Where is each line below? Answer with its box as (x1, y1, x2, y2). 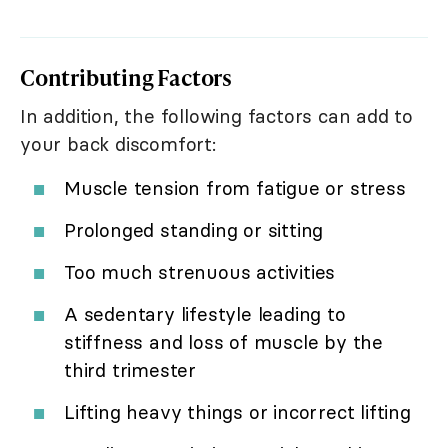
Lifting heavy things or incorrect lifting (64, 400, 411, 425)
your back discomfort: (20, 132, 216, 157)
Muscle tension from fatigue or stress (64, 176, 406, 201)
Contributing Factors (20, 62, 232, 94)
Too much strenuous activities (64, 260, 336, 285)
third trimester (64, 358, 197, 383)
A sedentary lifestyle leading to (64, 302, 346, 327)
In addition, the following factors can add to (20, 104, 413, 129)
